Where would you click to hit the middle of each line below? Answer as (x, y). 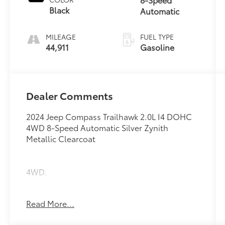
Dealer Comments (70, 95)
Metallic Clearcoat (61, 138)
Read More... (50, 203)
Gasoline (157, 47)
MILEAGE (61, 36)
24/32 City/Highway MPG (74, 193)
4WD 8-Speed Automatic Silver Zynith (97, 127)
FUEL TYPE (157, 36)
